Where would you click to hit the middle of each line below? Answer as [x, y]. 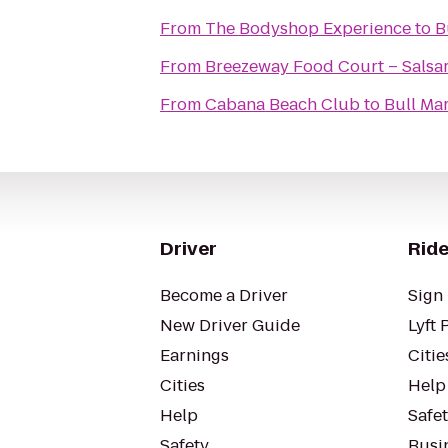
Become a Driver [224, 295]
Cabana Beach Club [282, 104]
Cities [182, 385]
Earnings [194, 355]
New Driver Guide [230, 325]
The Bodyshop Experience [308, 28]
